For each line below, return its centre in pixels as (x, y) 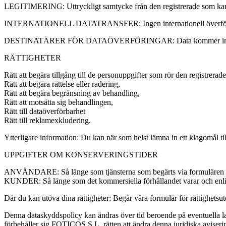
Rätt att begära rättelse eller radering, (62, 84)
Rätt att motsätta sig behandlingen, (59, 102)
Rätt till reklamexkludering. (47, 120)
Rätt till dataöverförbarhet (45, 111)
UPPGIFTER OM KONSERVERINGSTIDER (81, 154)
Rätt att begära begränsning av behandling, (72, 93)
